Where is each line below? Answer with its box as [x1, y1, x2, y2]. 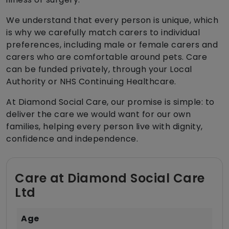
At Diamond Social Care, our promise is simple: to [6, 96, 215, 108]
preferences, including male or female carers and [6, 39, 218, 51]
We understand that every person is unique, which [6, 14, 218, 27]
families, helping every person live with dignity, [6, 121, 203, 133]
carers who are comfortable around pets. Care [6, 51, 207, 63]
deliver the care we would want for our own [6, 108, 191, 121]
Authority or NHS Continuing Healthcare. [6, 76, 176, 88]
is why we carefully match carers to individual [6, 27, 200, 39]
